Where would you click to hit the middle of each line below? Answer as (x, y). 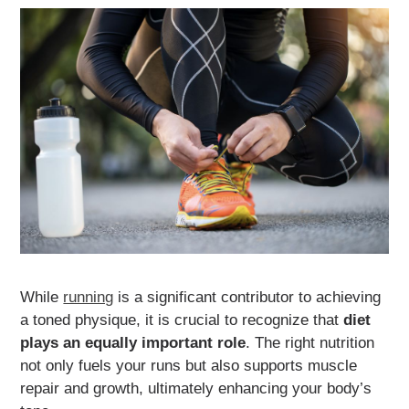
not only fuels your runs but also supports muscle (189, 365)
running (89, 297)
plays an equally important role (133, 342)
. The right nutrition (310, 342)
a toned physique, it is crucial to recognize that (182, 320)
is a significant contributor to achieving (247, 297)
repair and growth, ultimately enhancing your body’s (196, 388)
